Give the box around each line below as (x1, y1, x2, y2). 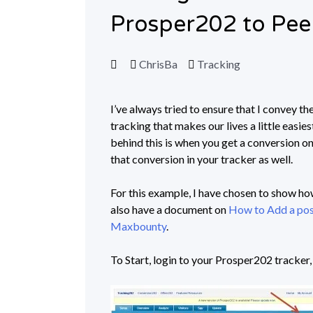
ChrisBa (139, 57, 178, 71)
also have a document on (110, 203, 229, 217)
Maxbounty (110, 219, 167, 233)
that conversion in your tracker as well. (110, 152, 293, 166)
